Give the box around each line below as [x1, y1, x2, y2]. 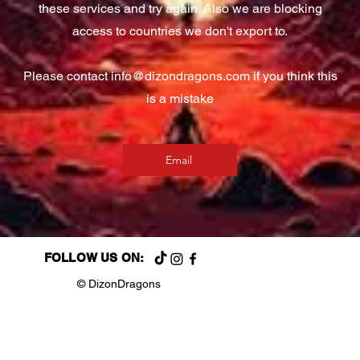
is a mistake [146, 91, 214, 106]
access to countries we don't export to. [72, 23, 288, 39]
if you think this [249, 68, 337, 84]
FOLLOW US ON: [44, 251, 144, 264]
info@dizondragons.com [110, 68, 250, 84]
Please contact [22, 68, 111, 84]
